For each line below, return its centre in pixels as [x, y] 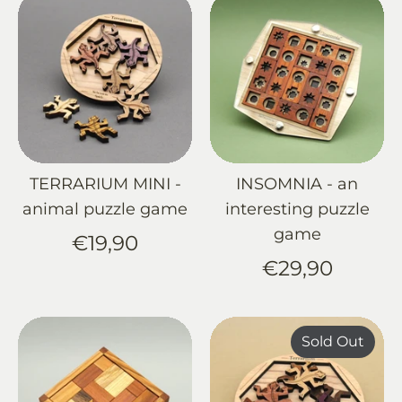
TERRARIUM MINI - [105, 184]
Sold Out [333, 341]
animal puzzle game [105, 209]
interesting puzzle [297, 209]
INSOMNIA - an [297, 184]
